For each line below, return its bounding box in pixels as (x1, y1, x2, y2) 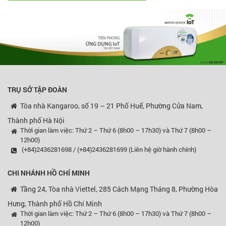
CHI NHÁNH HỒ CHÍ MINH (8, 168, 90, 178)
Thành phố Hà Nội (8, 116, 65, 126)
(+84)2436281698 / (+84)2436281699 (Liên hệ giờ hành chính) (20, 145, 196, 154)
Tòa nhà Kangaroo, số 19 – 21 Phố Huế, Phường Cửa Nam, (20, 101, 203, 111)
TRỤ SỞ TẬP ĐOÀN (8, 85, 67, 95)
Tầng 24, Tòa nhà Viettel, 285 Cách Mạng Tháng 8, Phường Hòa (20, 184, 218, 194)
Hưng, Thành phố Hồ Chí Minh (8, 199, 102, 209)
